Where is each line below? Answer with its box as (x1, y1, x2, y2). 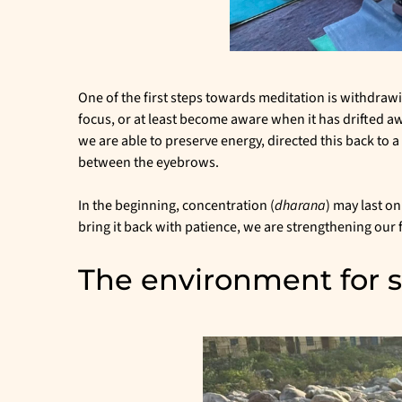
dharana (275, 195, 326, 215)
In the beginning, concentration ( (78, 195, 275, 215)
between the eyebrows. (78, 152, 219, 172)
